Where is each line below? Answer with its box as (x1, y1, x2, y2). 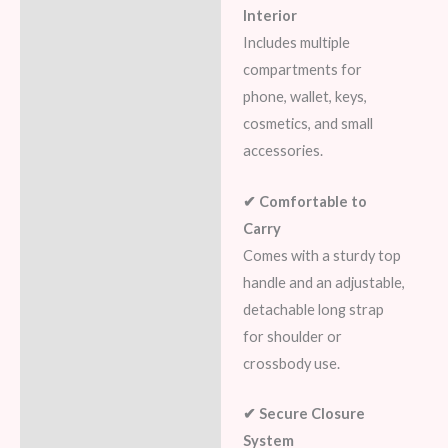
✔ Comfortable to (242, 192, 367, 210)
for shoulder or (242, 327, 342, 345)
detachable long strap (242, 300, 384, 318)
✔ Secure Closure (242, 405, 365, 423)
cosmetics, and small (242, 115, 373, 133)
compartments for (242, 61, 362, 79)
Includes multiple (242, 34, 350, 52)
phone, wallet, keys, (242, 88, 367, 106)
